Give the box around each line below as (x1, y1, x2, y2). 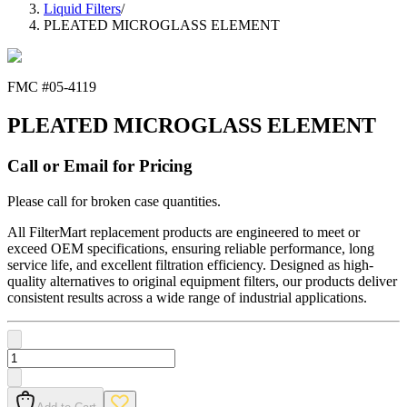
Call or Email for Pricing (7, 156, 193, 176)
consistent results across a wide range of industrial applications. (7, 289, 367, 305)
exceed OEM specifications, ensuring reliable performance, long (7, 240, 374, 256)
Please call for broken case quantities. (7, 193, 221, 209)
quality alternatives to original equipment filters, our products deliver (7, 273, 397, 289)
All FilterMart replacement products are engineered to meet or (7, 223, 360, 240)
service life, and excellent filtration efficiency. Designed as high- (7, 256, 373, 273)
